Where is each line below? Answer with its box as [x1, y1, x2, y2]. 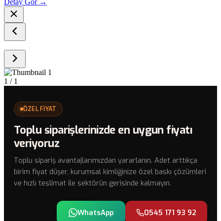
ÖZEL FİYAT [23, 105, 57, 113]
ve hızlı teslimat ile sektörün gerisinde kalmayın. [14, 178, 171, 188]
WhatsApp [77, 208, 113, 218]
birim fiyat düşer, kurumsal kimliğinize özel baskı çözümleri [14, 167, 206, 177]
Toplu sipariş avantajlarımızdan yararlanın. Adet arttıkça [14, 155, 197, 166]
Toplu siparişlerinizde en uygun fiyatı [14, 123, 192, 138]
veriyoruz [14, 136, 60, 151]
